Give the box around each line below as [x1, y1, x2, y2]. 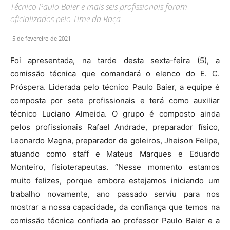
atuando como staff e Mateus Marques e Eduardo [10, 148, 220, 159]
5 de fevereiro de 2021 [12, 34, 71, 42]
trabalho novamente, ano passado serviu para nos [10, 188, 220, 199]
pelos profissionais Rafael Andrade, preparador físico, [10, 122, 220, 132]
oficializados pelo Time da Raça [10, 13, 121, 25]
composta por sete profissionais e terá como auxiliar [10, 95, 220, 105]
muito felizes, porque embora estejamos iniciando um [10, 175, 220, 185]
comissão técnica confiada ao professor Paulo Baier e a [10, 215, 220, 225]
